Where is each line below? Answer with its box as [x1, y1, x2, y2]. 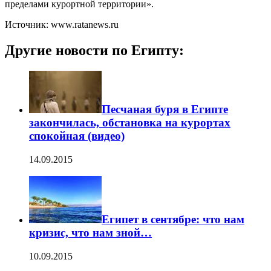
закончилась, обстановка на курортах [29, 116, 230, 129]
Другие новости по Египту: [5, 42, 184, 59]
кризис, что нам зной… [29, 226, 152, 240]
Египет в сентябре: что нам [102, 213, 244, 226]
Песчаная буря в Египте [102, 102, 228, 116]
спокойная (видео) [29, 129, 125, 142]
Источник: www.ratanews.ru [5, 19, 119, 30]
